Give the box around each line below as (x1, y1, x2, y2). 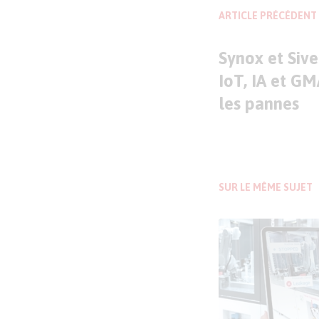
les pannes (219, 94, 299, 113)
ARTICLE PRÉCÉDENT (219, 10, 317, 21)
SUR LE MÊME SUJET (219, 182, 313, 193)
